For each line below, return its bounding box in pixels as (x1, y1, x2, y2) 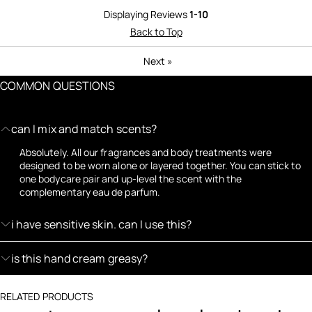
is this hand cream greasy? (11, 250, 148, 266)
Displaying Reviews (104, 7, 189, 21)
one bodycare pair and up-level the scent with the (19, 171, 242, 185)
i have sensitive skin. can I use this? (11, 216, 192, 232)
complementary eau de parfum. (19, 185, 160, 198)
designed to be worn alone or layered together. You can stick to (19, 158, 302, 172)
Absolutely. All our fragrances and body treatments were (19, 145, 272, 159)
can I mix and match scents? (11, 120, 157, 136)
